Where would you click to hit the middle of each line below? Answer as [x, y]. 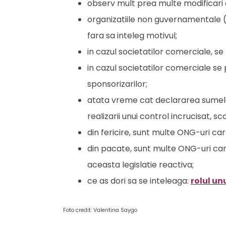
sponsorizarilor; [117, 84]
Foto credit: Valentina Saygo [100, 210]
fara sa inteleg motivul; [132, 36]
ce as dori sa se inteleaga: [139, 181]
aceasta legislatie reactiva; [140, 165]
